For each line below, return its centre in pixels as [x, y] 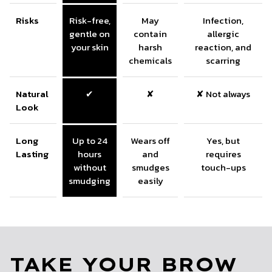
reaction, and [223, 47]
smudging [90, 180]
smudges [150, 167]
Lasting [32, 154]
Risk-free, [90, 20]
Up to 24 [90, 140]
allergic [223, 33]
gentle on [90, 33]
